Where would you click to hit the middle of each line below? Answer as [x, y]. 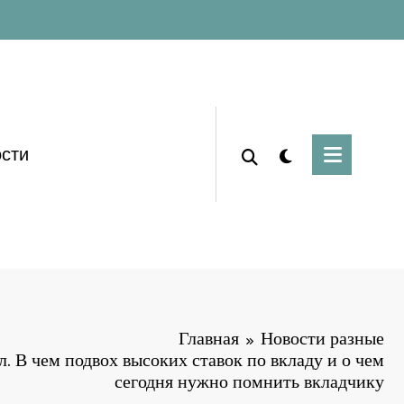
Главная [209, 339]
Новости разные [322, 339]
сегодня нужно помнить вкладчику [249, 382]
